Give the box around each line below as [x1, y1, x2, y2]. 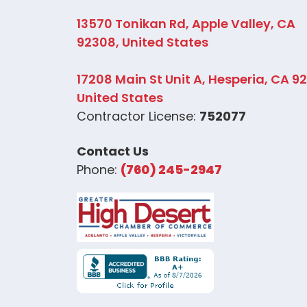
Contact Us [77, 143, 149, 160]
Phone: [77, 161, 121, 179]
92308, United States [77, 34, 208, 51]
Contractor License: [77, 108, 199, 125]
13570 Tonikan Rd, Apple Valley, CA [77, 15, 295, 33]
